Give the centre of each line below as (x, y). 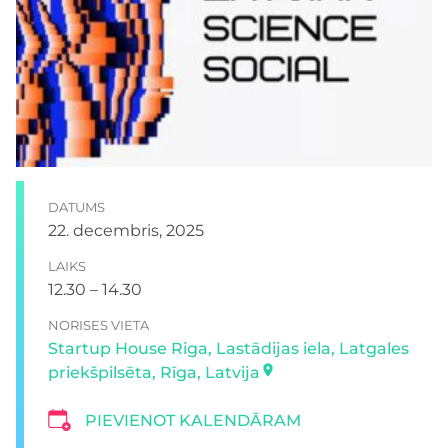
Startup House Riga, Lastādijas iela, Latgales (228, 349)
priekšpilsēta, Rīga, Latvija (154, 373)
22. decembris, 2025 (126, 231)
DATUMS (76, 207)
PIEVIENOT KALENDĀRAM (193, 421)
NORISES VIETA (98, 325)
